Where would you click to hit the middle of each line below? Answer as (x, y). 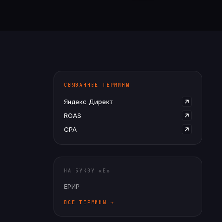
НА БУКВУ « (83, 171)
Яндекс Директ (88, 101)
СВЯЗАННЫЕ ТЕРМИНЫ (97, 85)
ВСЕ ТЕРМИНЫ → (89, 202)
